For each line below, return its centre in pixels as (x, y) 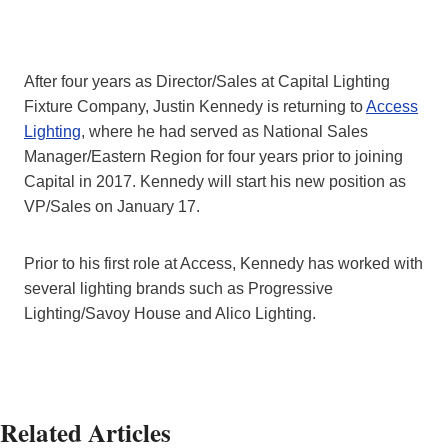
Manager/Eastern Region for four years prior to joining (213, 157)
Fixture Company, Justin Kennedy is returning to (195, 107)
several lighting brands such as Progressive (178, 289)
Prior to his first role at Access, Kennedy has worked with (223, 264)
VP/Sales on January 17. (112, 207)
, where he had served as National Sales (224, 132)
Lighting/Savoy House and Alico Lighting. (170, 314)
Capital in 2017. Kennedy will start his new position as (215, 182)
